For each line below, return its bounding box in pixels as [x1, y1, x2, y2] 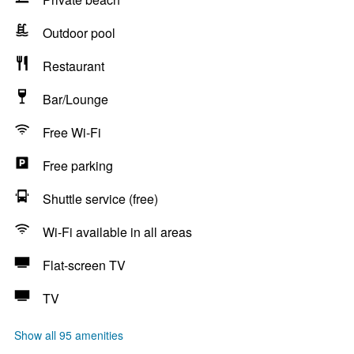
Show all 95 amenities [14, 327, 123, 343]
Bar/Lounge [43, 90, 108, 108]
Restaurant [43, 57, 104, 75]
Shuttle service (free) [43, 190, 158, 208]
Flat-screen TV [43, 256, 126, 274]
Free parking [43, 156, 113, 175]
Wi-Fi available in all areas [43, 223, 192, 241]
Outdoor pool [43, 24, 115, 42]
